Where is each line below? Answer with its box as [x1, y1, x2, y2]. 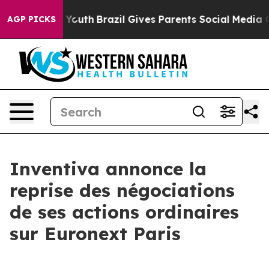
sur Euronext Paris [10, 222, 193, 245]
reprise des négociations [10, 179, 235, 202]
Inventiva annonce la [10, 157, 207, 180]
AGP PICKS [7, 14, 56, 25]
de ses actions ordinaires [10, 201, 239, 223]
